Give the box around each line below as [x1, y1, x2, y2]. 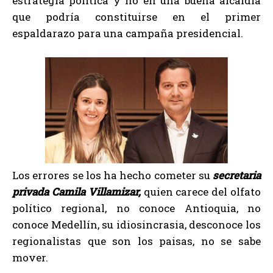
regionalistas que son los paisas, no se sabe [12, 234, 261, 249]
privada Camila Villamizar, [12, 185, 141, 199]
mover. [12, 250, 48, 265]
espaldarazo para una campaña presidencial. [12, 26, 243, 41]
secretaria [213, 168, 261, 183]
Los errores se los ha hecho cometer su [12, 168, 213, 183]
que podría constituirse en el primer [12, 10, 261, 24]
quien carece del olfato [143, 185, 261, 199]
